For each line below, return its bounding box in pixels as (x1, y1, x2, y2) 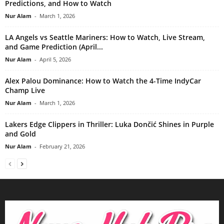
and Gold (5, 129, 36, 139)
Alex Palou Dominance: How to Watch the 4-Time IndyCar (5, 76, 201, 86)
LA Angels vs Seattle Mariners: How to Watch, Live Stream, (5, 32, 205, 42)
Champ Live (5, 85, 45, 95)
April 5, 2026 (39, 55, 71, 63)
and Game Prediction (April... (5, 42, 103, 52)
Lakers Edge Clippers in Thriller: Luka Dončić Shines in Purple (5, 119, 214, 129)
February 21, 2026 (39, 142, 85, 150)
